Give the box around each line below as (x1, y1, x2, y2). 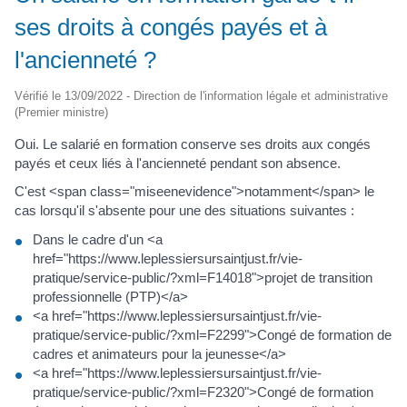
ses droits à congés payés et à (15, 13, 327, 41)
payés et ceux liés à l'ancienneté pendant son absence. (15, 154, 341, 171)
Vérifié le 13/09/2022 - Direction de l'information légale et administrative (15, 88, 388, 103)
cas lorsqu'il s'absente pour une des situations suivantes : (15, 203, 354, 218)
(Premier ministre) (15, 104, 108, 119)
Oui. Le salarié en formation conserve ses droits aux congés (15, 135, 371, 152)
